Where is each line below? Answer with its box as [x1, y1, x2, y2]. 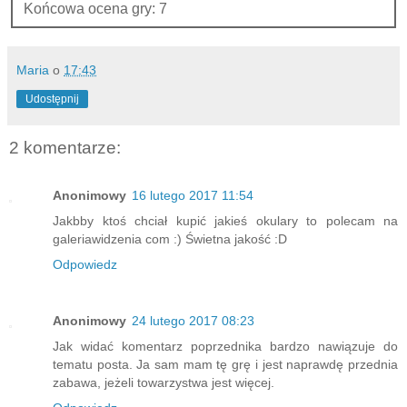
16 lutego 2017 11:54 [132, 187, 253, 203]
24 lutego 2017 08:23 [132, 313, 254, 328]
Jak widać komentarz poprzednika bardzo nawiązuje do [53, 338, 398, 353]
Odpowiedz [53, 256, 117, 272]
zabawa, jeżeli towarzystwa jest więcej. [53, 374, 274, 390]
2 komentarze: [9, 138, 121, 158]
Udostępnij [25, 93, 79, 106]
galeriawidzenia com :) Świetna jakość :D [53, 231, 287, 246]
